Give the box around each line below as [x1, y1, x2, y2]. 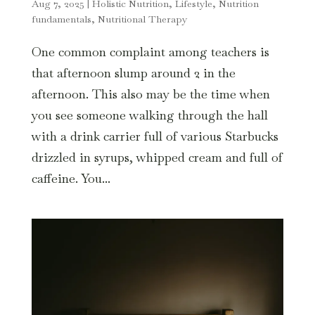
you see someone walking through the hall [31, 106, 268, 123]
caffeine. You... [31, 169, 110, 186]
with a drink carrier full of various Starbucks [31, 127, 278, 144]
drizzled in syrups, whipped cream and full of [31, 148, 283, 165]
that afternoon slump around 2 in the [31, 64, 236, 81]
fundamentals [31, 12, 91, 25]
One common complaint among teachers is [31, 43, 269, 60]
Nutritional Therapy [97, 12, 187, 25]
